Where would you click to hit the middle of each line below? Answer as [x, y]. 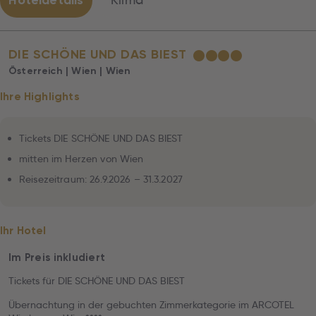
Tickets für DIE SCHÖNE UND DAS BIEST [97, 281]
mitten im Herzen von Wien [81, 159]
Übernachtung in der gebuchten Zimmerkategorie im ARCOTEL [151, 305]
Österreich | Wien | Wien [70, 71]
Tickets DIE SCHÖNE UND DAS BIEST [101, 138]
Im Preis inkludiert [57, 257]
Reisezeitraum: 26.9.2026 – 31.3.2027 [101, 179]
